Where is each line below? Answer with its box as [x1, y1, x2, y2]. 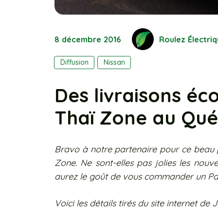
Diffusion [60, 58, 89, 67]
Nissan [103, 58, 125, 67]
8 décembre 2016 [54, 34, 121, 44]
